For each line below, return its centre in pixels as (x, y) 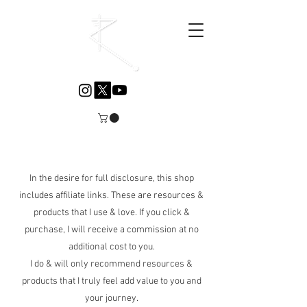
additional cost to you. (111, 247)
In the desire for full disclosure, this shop (111, 178)
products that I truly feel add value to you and (111, 281)
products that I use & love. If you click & (111, 212)
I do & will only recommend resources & (111, 264)
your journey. (111, 298)
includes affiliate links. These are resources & (111, 195)
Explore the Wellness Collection (110, 161)
